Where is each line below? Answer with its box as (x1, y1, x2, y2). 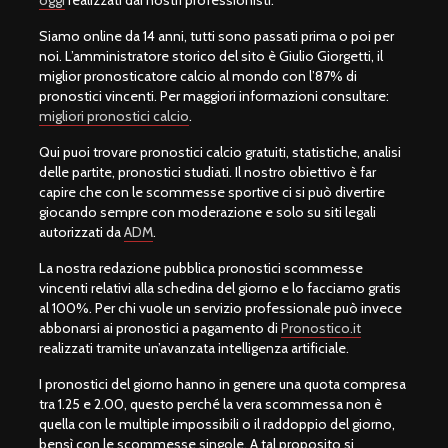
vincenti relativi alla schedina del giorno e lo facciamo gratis (39, 278, 401, 297)
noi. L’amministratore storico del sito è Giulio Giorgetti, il (39, 46, 383, 65)
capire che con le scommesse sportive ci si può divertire (39, 182, 385, 201)
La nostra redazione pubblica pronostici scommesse (39, 258, 363, 277)
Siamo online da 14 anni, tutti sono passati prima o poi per (39, 26, 394, 45)
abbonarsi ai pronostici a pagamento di (39, 318, 281, 337)
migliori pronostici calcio (39, 106, 189, 125)
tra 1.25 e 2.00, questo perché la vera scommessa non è (39, 394, 382, 413)
